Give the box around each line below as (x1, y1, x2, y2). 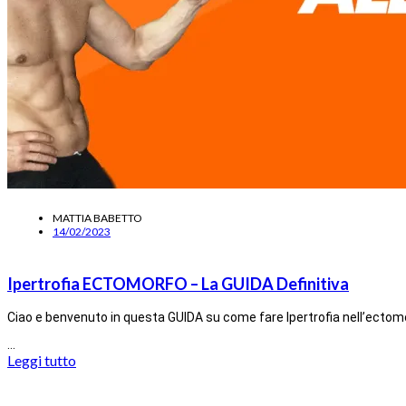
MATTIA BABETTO (53, 210, 142, 225)
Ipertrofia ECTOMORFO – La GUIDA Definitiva (7, 273, 349, 294)
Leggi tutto (7, 351, 76, 369)
